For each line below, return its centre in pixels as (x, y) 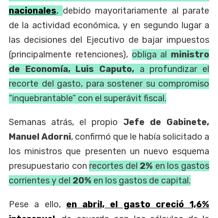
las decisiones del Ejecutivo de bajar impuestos (109, 40)
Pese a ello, (37, 205)
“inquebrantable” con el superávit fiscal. (88, 99)
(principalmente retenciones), (70, 55)
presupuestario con (49, 166)
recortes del (115, 166)
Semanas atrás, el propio (66, 122)
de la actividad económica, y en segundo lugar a (109, 26)
